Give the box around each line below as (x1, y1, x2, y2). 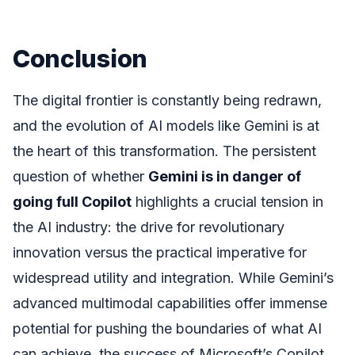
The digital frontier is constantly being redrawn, (13, 91, 322, 109)
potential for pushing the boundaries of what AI (13, 319, 322, 337)
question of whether (13, 167, 148, 185)
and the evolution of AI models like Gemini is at (13, 116, 319, 134)
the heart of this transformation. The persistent (13, 142, 316, 159)
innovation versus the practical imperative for (13, 243, 307, 261)
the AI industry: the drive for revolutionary (13, 218, 284, 235)
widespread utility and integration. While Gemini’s (13, 269, 334, 286)
